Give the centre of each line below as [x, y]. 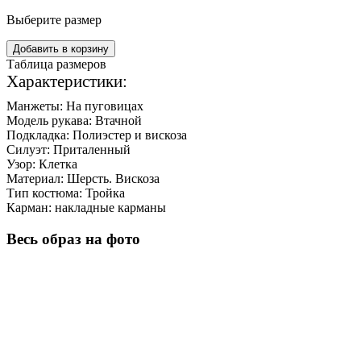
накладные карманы [110, 208]
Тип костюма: [44, 193]
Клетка [58, 164]
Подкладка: [38, 135]
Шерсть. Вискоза [113, 179]
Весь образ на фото [73, 239]
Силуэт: [28, 150]
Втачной [118, 121]
